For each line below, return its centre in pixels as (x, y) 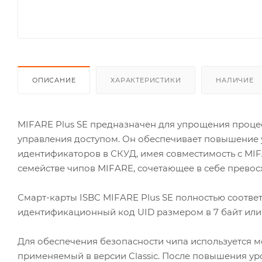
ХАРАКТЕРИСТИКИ (146, 80)
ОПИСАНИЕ (54, 80)
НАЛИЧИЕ (235, 80)
